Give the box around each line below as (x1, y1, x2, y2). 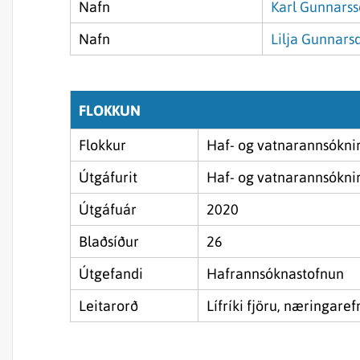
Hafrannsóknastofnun (207, 265, 344, 282)
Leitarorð (79, 297, 138, 314)
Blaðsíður (79, 233, 139, 250)
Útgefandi (79, 265, 143, 282)
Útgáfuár (79, 201, 137, 218)
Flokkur (79, 137, 126, 153)
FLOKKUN (79, 102, 141, 119)
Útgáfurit (79, 169, 137, 186)
